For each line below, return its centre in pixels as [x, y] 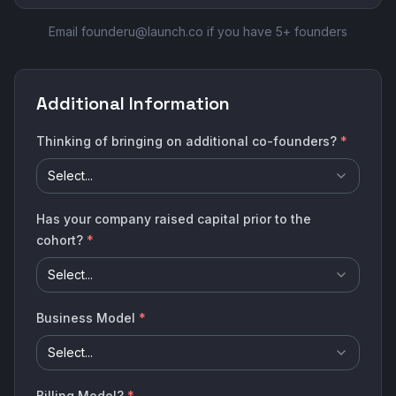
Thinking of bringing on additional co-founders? [187, 141]
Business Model [86, 318]
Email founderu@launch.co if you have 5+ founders [198, 31]
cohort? [60, 240]
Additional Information [133, 103]
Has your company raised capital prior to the [174, 219]
